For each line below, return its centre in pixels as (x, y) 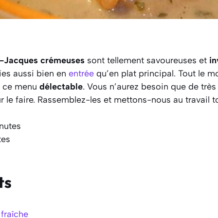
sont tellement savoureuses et (147, 60)
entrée (81, 73)
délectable (61, 86)
